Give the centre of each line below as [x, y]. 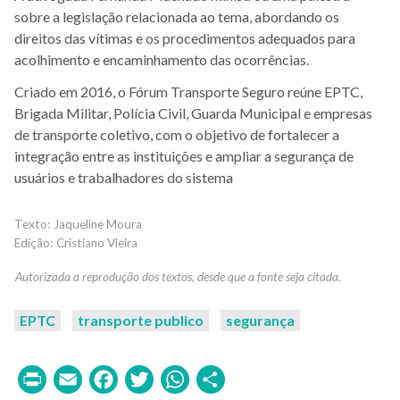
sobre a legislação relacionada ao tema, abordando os [177, 16]
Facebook [182, 378]
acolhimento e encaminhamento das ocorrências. [162, 59]
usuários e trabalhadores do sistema [124, 177]
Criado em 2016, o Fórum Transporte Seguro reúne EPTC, [188, 91]
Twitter [204, 378]
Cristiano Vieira [97, 242]
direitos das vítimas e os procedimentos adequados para [185, 37]
